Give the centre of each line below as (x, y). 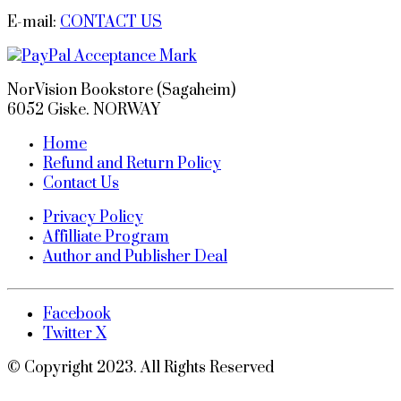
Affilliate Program (106, 238)
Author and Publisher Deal (135, 257)
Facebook (77, 315)
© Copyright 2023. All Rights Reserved (141, 368)
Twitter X (75, 334)
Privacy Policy (93, 218)
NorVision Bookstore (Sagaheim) (121, 91)
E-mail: (34, 23)
